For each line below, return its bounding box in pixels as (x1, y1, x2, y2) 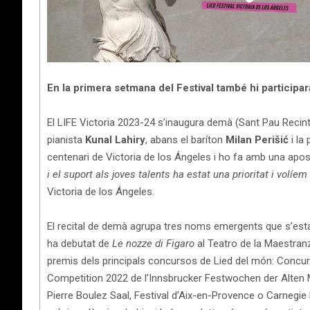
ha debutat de (47, 237, 112, 250)
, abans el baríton (145, 133, 226, 146)
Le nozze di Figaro (112, 237, 194, 250)
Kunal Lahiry (85, 133, 145, 146)
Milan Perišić (226, 133, 289, 146)
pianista (47, 133, 85, 146)
